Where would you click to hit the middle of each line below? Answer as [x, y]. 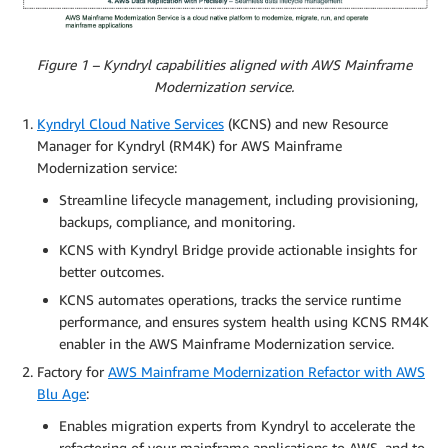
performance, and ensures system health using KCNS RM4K [244, 321]
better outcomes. [111, 271]
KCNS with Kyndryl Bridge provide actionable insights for [238, 249]
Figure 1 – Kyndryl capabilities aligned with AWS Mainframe [224, 64]
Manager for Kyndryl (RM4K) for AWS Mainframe [189, 145]
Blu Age [61, 393]
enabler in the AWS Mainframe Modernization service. [226, 343]
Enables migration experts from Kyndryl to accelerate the [237, 425]
